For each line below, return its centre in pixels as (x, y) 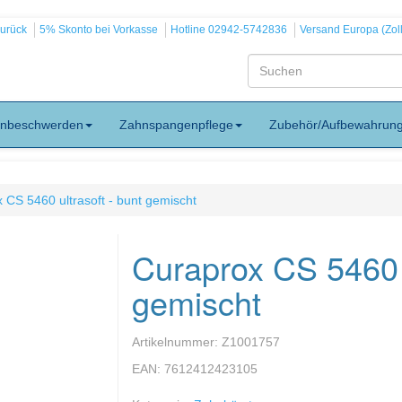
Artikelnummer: (176, 342)
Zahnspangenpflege (176, 125)
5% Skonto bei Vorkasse (99, 30)
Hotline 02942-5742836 (229, 30)
